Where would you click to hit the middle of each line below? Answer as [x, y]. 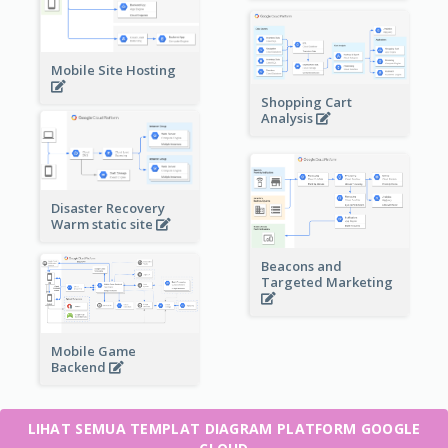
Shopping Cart [306, 101]
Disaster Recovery [107, 207]
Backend [79, 366]
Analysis [288, 117]
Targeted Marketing [328, 281]
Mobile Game [93, 350]
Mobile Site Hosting [114, 70]
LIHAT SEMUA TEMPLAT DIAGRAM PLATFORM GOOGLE [224, 429]
